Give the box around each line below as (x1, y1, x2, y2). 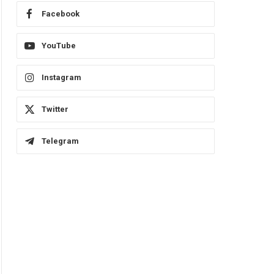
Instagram (42, 73, 81, 83)
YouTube (42, 41, 76, 51)
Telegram (42, 136, 79, 146)
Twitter (42, 105, 68, 114)
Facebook (42, 9, 80, 19)
